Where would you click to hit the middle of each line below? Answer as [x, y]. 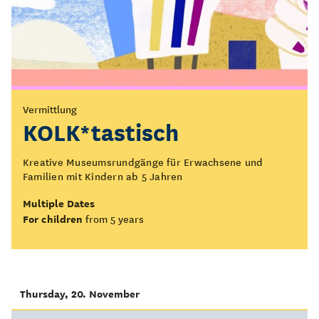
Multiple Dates [59, 203]
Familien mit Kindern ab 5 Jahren [103, 176]
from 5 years [115, 219]
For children [53, 219]
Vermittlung [50, 109]
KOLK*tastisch [101, 131]
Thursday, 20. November [80, 293]
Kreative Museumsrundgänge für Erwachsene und [143, 162]
